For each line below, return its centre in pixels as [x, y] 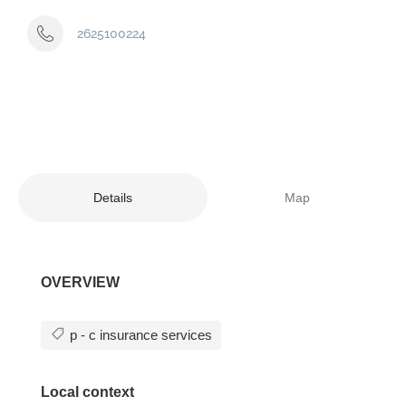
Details [112, 197]
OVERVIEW [80, 282]
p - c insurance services [139, 334]
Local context [87, 391]
